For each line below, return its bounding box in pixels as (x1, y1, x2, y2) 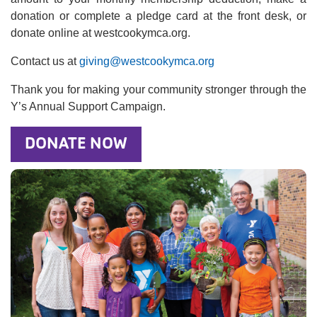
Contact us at (11, 54, 79, 67)
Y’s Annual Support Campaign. (11, 100, 166, 113)
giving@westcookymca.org (79, 54, 214, 67)
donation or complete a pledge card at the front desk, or (11, 9, 306, 22)
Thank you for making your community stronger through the (11, 83, 306, 96)
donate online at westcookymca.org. (11, 26, 190, 39)
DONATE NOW (25, 132, 127, 154)
